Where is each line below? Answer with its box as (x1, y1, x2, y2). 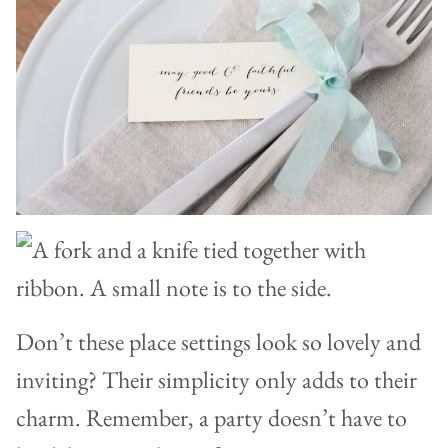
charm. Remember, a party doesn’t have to (16, 402, 407, 434)
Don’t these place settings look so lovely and (16, 326, 421, 358)
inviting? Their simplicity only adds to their (16, 364, 417, 396)
